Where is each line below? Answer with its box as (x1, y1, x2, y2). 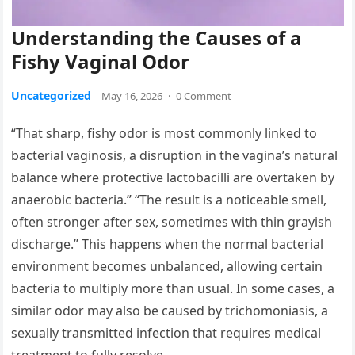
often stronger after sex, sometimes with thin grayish (11, 213, 333, 231)
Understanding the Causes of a (11, 25, 303, 52)
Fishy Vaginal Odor (11, 48, 190, 75)
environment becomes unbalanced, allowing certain (11, 258, 323, 276)
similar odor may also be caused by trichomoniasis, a (11, 302, 329, 320)
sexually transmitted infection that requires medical (11, 324, 322, 342)
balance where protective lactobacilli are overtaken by (11, 169, 335, 187)
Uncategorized (11, 88, 92, 104)
